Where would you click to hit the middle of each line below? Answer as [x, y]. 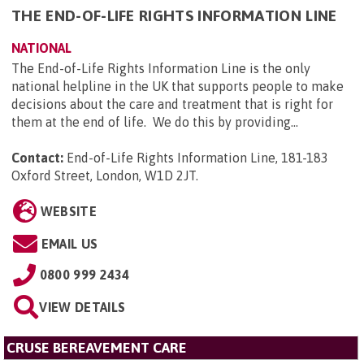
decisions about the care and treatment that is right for [172, 104]
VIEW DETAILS [82, 308]
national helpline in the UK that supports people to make [178, 87]
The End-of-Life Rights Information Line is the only [161, 69]
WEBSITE [68, 212]
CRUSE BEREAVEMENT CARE [97, 348]
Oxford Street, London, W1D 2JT [104, 176]
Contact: [37, 158]
